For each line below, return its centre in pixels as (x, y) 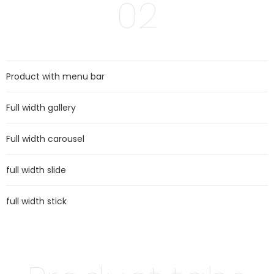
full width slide (36, 170)
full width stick (36, 201)
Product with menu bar (55, 76)
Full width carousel (45, 139)
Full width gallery (41, 108)
